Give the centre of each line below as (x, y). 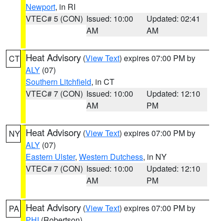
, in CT (103, 82)
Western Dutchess (111, 157)
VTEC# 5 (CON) (54, 18)
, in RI (65, 7)
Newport (40, 7)
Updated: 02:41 (174, 18)
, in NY (155, 157)
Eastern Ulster (50, 157)
